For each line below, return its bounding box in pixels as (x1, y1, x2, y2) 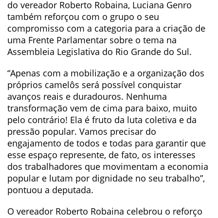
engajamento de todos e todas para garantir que (7, 137, 206, 149)
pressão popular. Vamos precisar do (7, 126, 156, 137)
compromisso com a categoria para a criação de (7, 22, 205, 34)
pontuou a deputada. (7, 184, 93, 196)
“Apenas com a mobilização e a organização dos (7, 67, 204, 79)
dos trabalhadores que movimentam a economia (7, 161, 208, 172)
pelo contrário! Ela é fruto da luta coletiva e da (7, 114, 197, 126)
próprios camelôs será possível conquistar (7, 79, 182, 91)
